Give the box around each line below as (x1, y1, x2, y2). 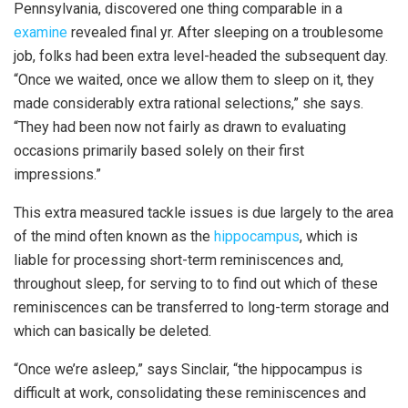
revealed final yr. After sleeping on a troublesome (67, 24, 383, 42)
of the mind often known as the (14, 228, 214, 246)
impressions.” (14, 166, 101, 184)
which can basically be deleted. (14, 322, 215, 341)
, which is (300, 228, 358, 246)
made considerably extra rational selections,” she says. (14, 95, 363, 113)
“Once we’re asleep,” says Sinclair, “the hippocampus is (14, 361, 362, 379)
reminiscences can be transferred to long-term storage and (14, 299, 389, 317)
